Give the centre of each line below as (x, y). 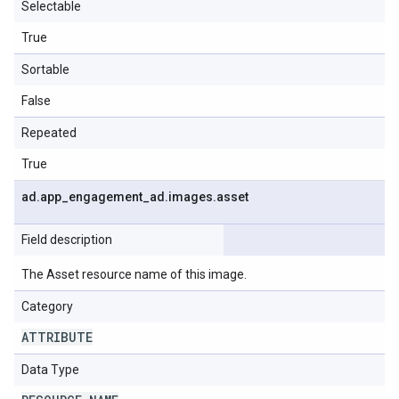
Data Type (50, 370)
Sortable (45, 69)
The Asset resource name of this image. (134, 274)
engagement (106, 197)
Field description (67, 240)
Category (47, 306)
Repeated (49, 133)
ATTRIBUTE (57, 337)
